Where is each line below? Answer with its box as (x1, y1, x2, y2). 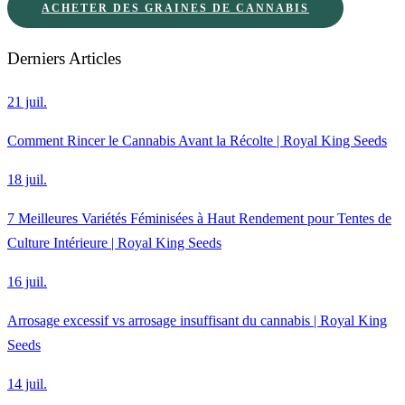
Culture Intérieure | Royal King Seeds (7, 235, 221, 251)
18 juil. (7, 172, 47, 188)
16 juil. (7, 274, 47, 290)
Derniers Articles (7, 49, 121, 69)
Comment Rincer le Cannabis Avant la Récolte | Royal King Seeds (7, 133, 387, 149)
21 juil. (7, 94, 47, 110)
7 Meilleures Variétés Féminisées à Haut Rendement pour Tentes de (7, 211, 391, 227)
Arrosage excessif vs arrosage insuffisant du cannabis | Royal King (7, 313, 387, 329)
